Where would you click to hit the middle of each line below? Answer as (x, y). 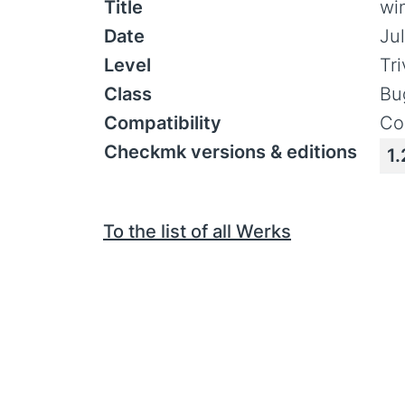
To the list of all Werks (197, 231)
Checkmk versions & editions (231, 152)
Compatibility (163, 123)
